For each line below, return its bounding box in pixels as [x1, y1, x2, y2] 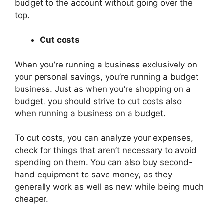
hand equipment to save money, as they [15, 170, 172, 180]
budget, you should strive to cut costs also [15, 96, 182, 106]
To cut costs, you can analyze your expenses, [15, 133, 193, 143]
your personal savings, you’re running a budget [15, 71, 198, 82]
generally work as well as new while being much [15, 182, 204, 192]
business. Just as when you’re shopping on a [15, 84, 191, 94]
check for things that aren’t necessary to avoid [15, 145, 197, 155]
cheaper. [15, 194, 48, 204]
